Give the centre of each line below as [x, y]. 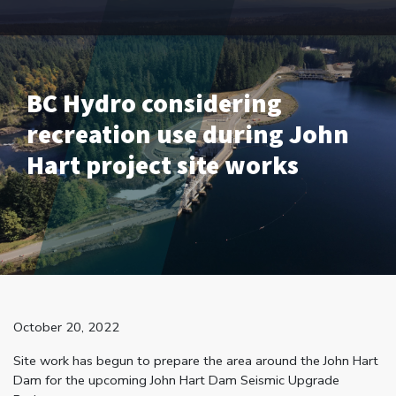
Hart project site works [163, 164]
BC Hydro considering [154, 103]
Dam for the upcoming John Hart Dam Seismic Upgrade [176, 381]
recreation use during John [188, 133]
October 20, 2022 [66, 327]
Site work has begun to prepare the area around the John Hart [196, 361]
